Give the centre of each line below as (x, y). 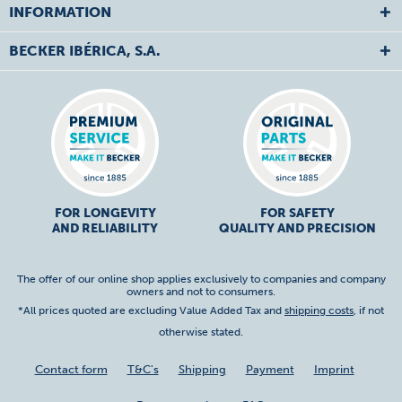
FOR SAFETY (297, 213)
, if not (369, 311)
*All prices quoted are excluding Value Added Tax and (151, 311)
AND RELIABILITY (105, 228)
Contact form (71, 370)
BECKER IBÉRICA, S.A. (84, 51)
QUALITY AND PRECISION (297, 228)
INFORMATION (60, 12)
